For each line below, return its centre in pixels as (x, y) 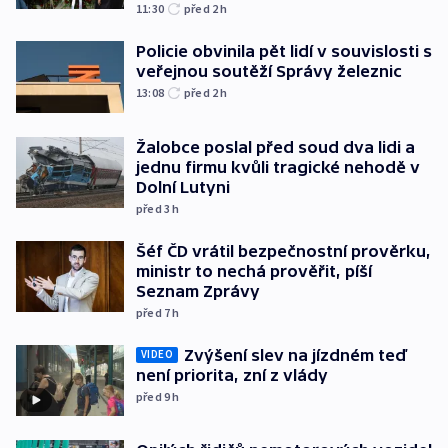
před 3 (154, 208)
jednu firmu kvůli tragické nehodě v (278, 166)
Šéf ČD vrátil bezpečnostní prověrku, (283, 250)
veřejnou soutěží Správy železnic (269, 71)
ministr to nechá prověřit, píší (254, 270)
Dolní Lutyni (183, 186)
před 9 (154, 396)
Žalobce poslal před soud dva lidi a (275, 146)
